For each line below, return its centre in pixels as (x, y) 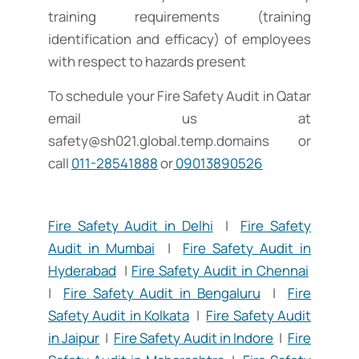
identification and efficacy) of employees (179, 39)
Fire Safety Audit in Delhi (131, 226)
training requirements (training (179, 17)
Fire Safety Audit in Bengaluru (162, 293)
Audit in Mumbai (101, 248)
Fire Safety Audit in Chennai (220, 271)
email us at (179, 119)
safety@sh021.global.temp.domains (159, 141)
